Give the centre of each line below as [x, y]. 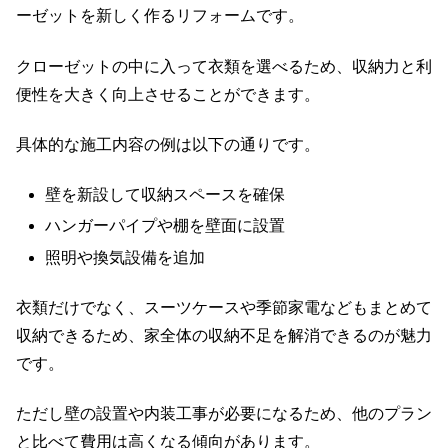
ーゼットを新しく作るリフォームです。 [160, 16]
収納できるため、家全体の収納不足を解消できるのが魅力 [224, 336]
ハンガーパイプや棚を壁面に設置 [165, 226]
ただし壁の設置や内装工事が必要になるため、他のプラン [224, 414]
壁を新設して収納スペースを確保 [165, 195]
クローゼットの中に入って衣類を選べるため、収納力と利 [224, 66]
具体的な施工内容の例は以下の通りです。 [168, 144]
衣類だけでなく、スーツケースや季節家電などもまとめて [224, 308]
